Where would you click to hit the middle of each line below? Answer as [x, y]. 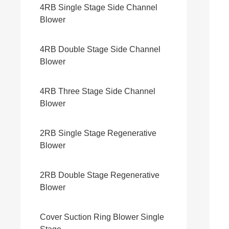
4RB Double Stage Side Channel [100, 49]
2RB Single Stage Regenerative [98, 133]
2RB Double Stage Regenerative [100, 175]
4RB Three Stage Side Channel [98, 91]
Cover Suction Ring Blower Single [102, 217]
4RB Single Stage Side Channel [99, 7]
